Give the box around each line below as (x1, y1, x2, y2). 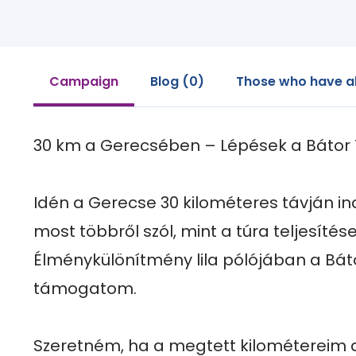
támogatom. (33, 277, 137, 300)
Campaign (49, 72, 118, 91)
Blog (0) (150, 72, 204, 91)
